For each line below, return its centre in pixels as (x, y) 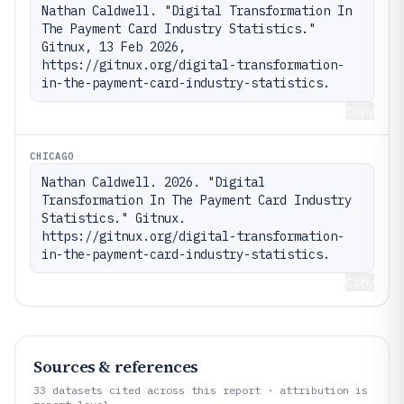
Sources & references (116, 366)
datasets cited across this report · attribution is (207, 390)
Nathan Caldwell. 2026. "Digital (153, 182)
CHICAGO (52, 156)
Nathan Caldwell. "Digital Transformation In (197, 10)
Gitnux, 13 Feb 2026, (114, 46)
